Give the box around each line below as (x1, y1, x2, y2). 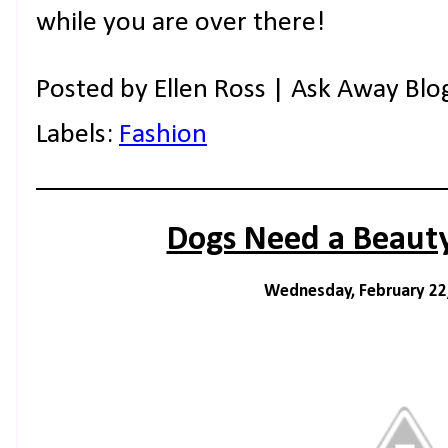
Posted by (36, 76, 154, 104)
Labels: (36, 121, 119, 149)
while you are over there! (36, 8, 325, 37)
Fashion (119, 121, 207, 149)
